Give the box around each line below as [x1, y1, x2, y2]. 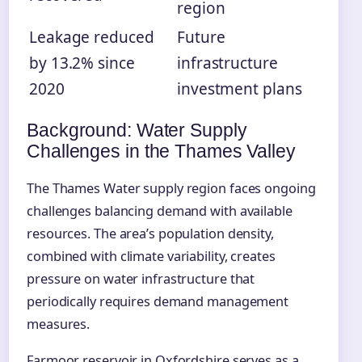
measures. [27, 315, 90, 334]
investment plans [177, 78, 302, 100]
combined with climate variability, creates [27, 247, 276, 266]
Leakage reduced [29, 27, 154, 48]
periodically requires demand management [27, 293, 289, 311]
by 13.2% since [29, 53, 135, 74]
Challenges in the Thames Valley [27, 141, 296, 162]
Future [177, 27, 225, 48]
